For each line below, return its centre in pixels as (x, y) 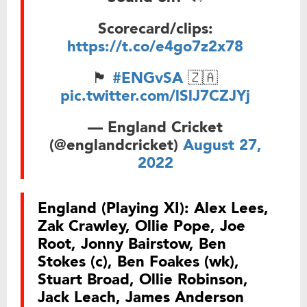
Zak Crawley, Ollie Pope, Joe (142, 226)
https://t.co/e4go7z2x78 (155, 46)
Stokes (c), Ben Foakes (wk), (138, 261)
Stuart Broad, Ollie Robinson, (143, 279)
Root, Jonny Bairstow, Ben (132, 244)
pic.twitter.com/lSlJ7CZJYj (155, 96)
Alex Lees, (229, 208)
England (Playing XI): (113, 208)
